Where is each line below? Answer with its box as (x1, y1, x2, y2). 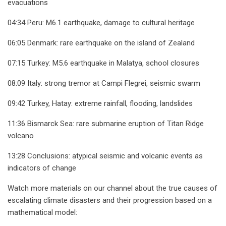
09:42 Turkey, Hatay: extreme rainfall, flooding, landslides (8, 99, 193, 108)
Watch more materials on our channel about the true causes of (8, 184, 217, 193)
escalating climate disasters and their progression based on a (8, 196, 212, 205)
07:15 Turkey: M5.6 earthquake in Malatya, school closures (8, 59, 199, 68)
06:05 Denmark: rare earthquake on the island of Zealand (8, 38, 195, 48)
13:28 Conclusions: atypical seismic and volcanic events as (8, 151, 203, 161)
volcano (8, 131, 34, 141)
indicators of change (8, 163, 76, 173)
